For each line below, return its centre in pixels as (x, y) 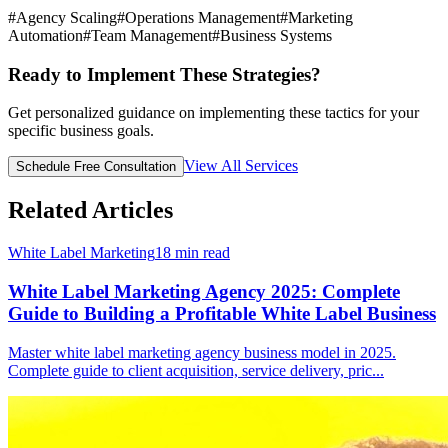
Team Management (151, 35)
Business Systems (276, 35)
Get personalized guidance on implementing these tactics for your (213, 113)
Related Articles (90, 210)
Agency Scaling (66, 17)
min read (200, 253)
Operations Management (202, 17)
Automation (45, 35)
